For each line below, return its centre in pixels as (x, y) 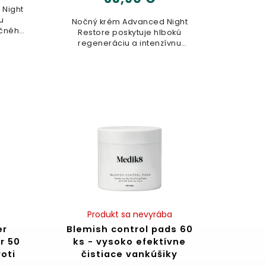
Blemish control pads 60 (129, 229)
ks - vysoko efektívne (130, 242)
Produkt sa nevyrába (129, 215)
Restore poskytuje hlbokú (130, 33)
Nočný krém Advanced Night (130, 22)
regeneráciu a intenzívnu (130, 43)
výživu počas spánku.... (130, 54)
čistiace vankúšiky (130, 254)
